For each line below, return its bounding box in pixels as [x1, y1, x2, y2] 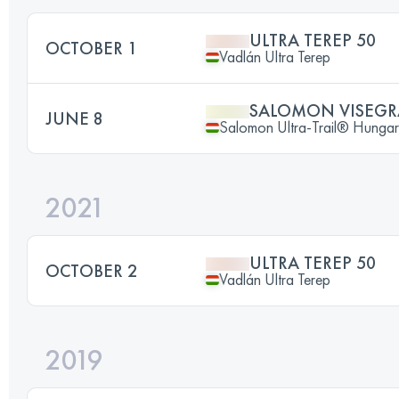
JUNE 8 [45, 107, 103, 130]
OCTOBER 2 [45, 259, 137, 282]
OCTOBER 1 [45, 37, 137, 60]
